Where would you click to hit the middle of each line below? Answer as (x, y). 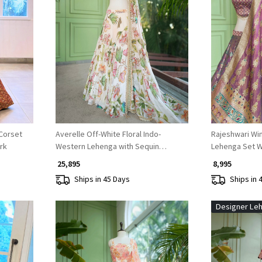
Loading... (126, 39)
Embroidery (76, 158)
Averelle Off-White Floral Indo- (108, 134)
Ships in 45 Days (102, 179)
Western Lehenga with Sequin (107, 146)
